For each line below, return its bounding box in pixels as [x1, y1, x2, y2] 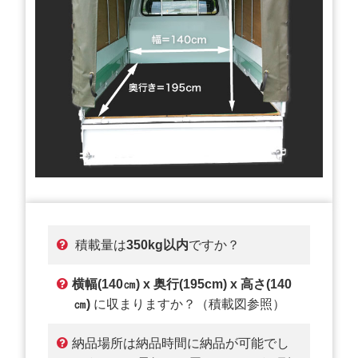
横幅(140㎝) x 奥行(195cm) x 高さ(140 [72, 276, 292, 291]
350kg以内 [126, 237, 189, 252]
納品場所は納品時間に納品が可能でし [72, 336, 289, 350]
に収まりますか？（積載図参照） [90, 296, 285, 311]
